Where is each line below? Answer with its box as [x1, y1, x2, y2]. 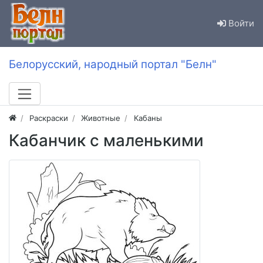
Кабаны [133, 113, 162, 123]
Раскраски [29, 113, 69, 123]
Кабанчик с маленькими [9, 130, 204, 150]
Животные [81, 113, 121, 123]
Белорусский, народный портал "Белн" [9, 58, 217, 72]
